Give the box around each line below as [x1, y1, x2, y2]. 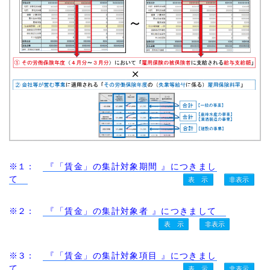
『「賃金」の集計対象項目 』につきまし [43, 250, 217, 260]
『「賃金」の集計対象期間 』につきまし [43, 161, 217, 171]
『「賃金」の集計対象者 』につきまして [43, 206, 227, 216]
